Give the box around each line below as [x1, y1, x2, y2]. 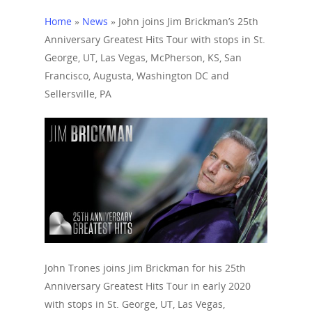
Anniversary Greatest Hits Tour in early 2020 [45, 279, 251, 293]
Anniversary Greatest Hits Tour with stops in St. [45, 33, 265, 46]
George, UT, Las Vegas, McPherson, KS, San [45, 51, 242, 64]
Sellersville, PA [45, 87, 111, 100]
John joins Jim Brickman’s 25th [118, 15, 258, 28]
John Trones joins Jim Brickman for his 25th [45, 261, 246, 275]
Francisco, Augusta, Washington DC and [45, 69, 229, 82]
